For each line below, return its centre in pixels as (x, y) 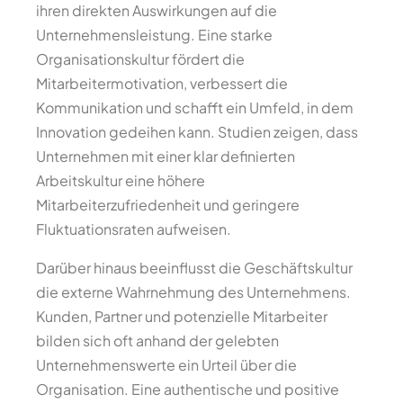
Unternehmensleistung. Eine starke (154, 35)
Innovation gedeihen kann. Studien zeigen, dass (197, 132)
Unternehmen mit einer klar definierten (166, 156)
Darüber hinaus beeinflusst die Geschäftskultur (194, 268)
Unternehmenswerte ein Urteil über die (166, 365)
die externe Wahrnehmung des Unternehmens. (193, 292)
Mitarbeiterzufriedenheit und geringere (168, 205)
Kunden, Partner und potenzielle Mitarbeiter (182, 316)
